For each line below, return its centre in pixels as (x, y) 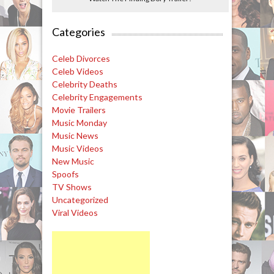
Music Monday (79, 123)
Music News (75, 136)
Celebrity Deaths (84, 84)
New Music (73, 161)
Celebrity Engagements (97, 97)
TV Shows (72, 187)
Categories (78, 32)
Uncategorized (80, 200)
